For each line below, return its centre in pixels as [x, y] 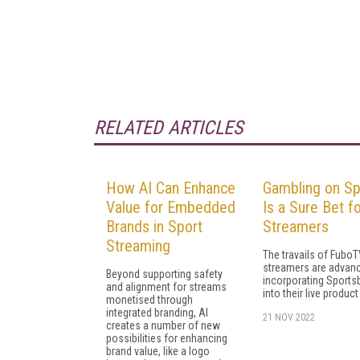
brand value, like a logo [158, 351]
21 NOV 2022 [289, 317]
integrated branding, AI [157, 312]
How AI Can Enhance [171, 188]
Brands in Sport [154, 226]
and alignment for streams [166, 286]
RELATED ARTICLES [168, 127]
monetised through [149, 299]
